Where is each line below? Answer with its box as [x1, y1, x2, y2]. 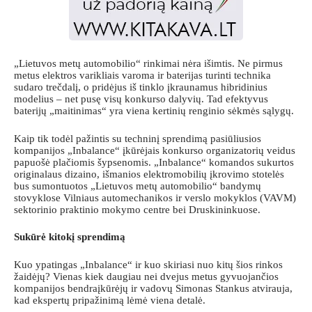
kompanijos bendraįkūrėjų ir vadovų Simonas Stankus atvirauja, [14, 282, 292, 294]
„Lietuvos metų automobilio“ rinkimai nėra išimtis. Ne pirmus [14, 58, 283, 70]
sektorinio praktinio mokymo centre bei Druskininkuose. [14, 203, 260, 215]
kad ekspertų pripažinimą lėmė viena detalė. [14, 294, 205, 306]
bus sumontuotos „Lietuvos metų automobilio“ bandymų [14, 180, 261, 192]
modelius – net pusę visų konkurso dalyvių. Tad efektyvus [14, 93, 268, 105]
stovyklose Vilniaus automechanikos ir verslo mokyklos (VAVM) [14, 192, 296, 203]
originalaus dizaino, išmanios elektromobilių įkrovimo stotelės [14, 168, 284, 180]
